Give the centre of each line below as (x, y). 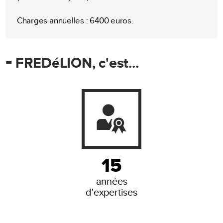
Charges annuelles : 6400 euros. (75, 21)
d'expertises (111, 192)
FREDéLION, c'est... (75, 63)
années (111, 181)
